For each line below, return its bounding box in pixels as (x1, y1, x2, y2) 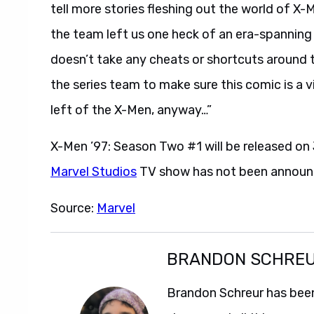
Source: (50, 200, 97, 216)
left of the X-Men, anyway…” (50, 102, 212, 118)
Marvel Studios (50, 164, 137, 179)
